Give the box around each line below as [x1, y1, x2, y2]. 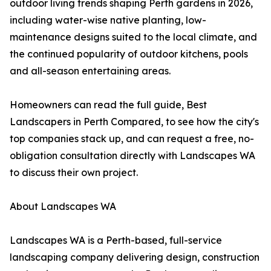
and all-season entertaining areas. [10, 65, 171, 77]
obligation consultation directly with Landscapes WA [10, 149, 255, 162]
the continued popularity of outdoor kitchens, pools [10, 48, 248, 60]
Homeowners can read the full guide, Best [10, 99, 207, 111]
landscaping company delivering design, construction [10, 251, 260, 264]
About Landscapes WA [10, 200, 116, 213]
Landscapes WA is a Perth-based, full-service [10, 234, 222, 247]
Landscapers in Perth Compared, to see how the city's [10, 116, 259, 128]
